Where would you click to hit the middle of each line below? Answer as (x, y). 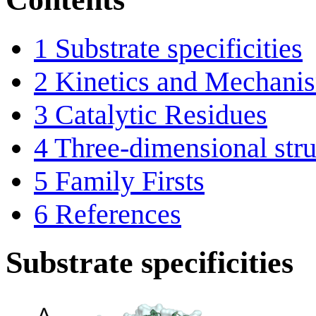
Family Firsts (130, 181)
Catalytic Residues (161, 114)
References (118, 214)
